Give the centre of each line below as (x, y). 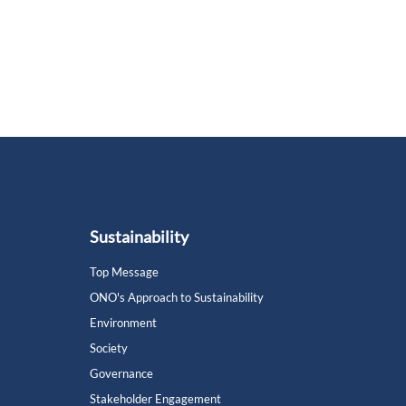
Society (108, 348)
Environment (123, 323)
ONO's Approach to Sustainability (176, 297)
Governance (121, 373)
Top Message (124, 272)
